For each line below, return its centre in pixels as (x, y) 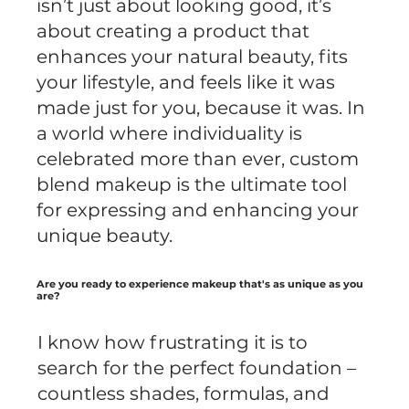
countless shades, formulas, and (184, 393)
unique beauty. (105, 235)
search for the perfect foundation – (197, 367)
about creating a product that (173, 31)
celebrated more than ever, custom (198, 158)
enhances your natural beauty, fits (193, 56)
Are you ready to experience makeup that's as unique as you (200, 284)
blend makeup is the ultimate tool (192, 184)
